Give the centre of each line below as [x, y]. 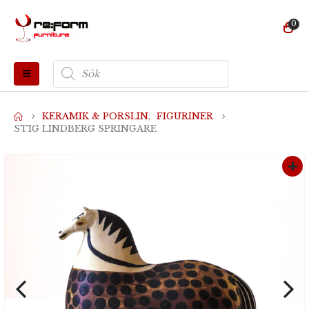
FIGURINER [185, 116]
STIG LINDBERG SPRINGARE [85, 128]
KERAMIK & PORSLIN [95, 116]
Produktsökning [92, 63]
